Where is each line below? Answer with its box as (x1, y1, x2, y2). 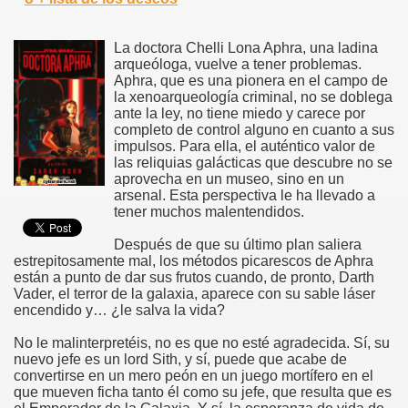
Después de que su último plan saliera (114, 236, 362, 252)
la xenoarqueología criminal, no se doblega (114, 88, 393, 105)
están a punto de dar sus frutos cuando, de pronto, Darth (14, 269, 374, 285)
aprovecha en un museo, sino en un (114, 170, 344, 187)
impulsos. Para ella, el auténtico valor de (114, 138, 375, 154)
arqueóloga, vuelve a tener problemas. (114, 56, 362, 72)
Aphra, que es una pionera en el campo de (114, 72, 388, 88)
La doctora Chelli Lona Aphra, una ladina (114, 39, 378, 56)
